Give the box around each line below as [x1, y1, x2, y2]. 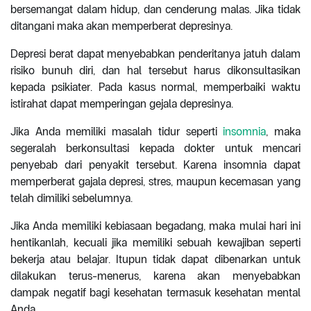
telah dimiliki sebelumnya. [10, 191, 133, 205]
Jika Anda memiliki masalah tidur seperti [10, 124, 224, 138]
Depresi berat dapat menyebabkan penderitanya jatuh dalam [10, 47, 301, 60]
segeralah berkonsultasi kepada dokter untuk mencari [10, 141, 301, 155]
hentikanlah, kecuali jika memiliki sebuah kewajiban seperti [10, 235, 301, 249]
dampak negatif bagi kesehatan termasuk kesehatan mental [10, 285, 301, 299]
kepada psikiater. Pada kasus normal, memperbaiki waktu [10, 80, 301, 94]
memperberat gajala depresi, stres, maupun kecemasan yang [10, 174, 301, 188]
